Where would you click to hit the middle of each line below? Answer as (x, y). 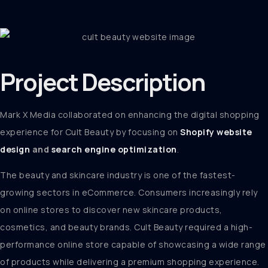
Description (143, 82)
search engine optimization (114, 149)
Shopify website (216, 132)
